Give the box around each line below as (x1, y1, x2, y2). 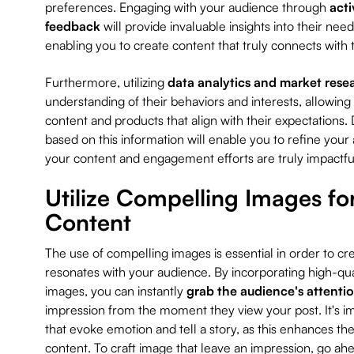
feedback (44, 17, 100, 34)
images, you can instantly (44, 283, 186, 299)
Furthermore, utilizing (44, 73, 168, 90)
